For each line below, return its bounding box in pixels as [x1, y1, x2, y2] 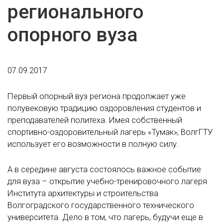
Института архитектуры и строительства [7, 188, 158, 198]
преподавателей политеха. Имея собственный [7, 115, 182, 125]
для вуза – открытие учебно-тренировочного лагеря [7, 176, 207, 186]
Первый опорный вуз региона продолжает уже [7, 91, 186, 101]
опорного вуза [7, 23, 137, 47]
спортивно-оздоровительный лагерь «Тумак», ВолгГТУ [7, 127, 213, 137]
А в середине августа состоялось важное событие [7, 164, 201, 174]
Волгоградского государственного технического [7, 200, 194, 210]
